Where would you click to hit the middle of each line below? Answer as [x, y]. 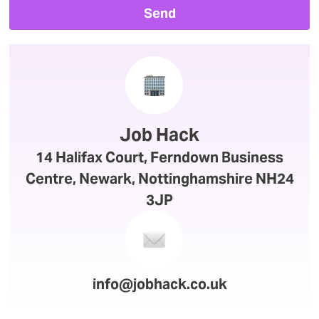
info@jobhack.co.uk [159, 284]
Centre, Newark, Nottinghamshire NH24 [159, 179]
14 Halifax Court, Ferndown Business [159, 158]
